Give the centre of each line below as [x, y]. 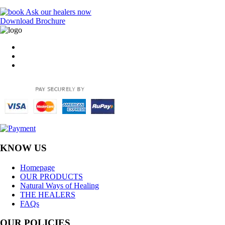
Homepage [37, 167]
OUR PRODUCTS [51, 176]
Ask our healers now [58, 12]
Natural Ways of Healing [60, 185]
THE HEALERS [48, 194]
